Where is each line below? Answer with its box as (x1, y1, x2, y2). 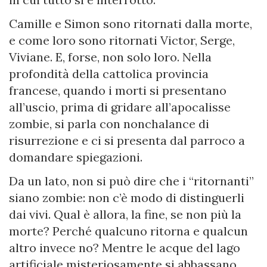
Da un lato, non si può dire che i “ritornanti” (9, 173, 254, 189)
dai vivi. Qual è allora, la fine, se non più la (9, 207, 241, 222)
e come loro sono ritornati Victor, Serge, (9, 33, 235, 48)
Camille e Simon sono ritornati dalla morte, (9, 16, 252, 32)
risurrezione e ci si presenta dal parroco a (9, 133, 245, 148)
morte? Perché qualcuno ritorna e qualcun (9, 223, 248, 239)
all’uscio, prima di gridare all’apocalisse (9, 100, 231, 115)
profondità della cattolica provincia (9, 66, 209, 82)
